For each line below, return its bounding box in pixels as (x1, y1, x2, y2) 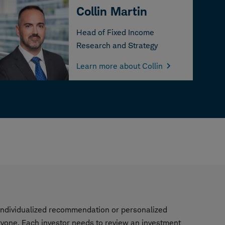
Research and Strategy (76, 41, 158, 50)
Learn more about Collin (76, 61, 163, 71)
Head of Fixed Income (76, 28, 155, 37)
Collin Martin (76, 4, 148, 19)
